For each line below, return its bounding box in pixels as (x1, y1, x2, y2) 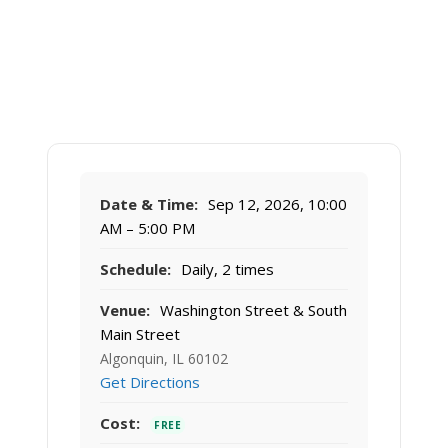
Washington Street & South (156, 300, 347, 321)
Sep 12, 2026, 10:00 (204, 194, 347, 215)
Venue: (100, 300, 150, 321)
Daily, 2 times (177, 259, 274, 280)
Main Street (100, 324, 180, 345)
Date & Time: (100, 194, 198, 215)
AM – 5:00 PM (100, 218, 195, 239)
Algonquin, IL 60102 (100, 349, 228, 369)
